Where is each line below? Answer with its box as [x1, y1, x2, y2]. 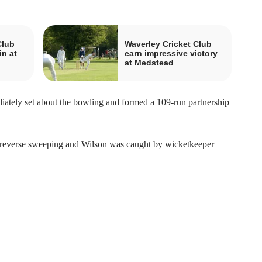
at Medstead [125, 57, 174, 67]
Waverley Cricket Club [125, 39, 212, 49]
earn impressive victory [125, 48, 218, 58]
